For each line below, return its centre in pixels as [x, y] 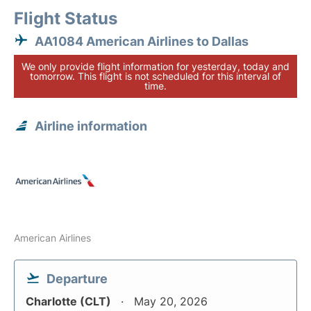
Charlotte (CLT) [70, 301]
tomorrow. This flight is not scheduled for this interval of [155, 76]
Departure [77, 279]
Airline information [91, 126]
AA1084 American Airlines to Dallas [142, 41]
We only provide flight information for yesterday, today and [155, 66]
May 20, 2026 [171, 301]
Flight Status [66, 18]
